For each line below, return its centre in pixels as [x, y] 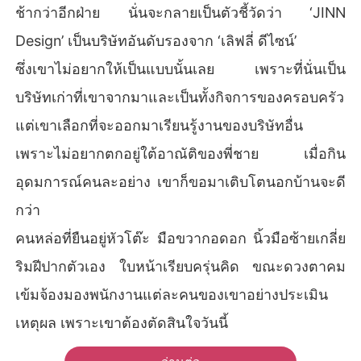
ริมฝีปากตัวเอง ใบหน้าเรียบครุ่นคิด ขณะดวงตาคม [180, 266]
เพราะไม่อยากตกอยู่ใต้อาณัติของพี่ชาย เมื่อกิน [180, 153]
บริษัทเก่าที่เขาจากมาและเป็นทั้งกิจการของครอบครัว [180, 97]
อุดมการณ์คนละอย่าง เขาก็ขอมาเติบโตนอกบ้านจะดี [180, 181]
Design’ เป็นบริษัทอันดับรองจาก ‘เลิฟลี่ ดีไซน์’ [156, 40]
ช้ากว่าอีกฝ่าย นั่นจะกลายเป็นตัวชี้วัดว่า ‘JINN [180, 12]
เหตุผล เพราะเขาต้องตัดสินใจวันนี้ [122, 322]
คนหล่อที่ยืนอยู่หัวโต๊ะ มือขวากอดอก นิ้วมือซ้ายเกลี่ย [180, 238]
